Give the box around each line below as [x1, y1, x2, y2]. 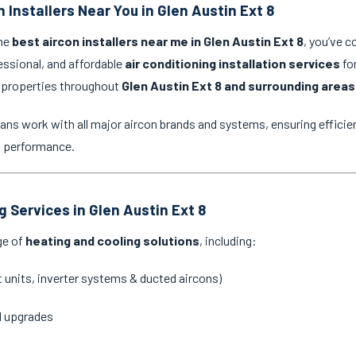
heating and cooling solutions [25, 233, 199, 249]
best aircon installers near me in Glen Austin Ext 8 [12, 33, 304, 49]
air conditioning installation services [125, 56, 340, 72]
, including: [199, 233, 257, 249]
